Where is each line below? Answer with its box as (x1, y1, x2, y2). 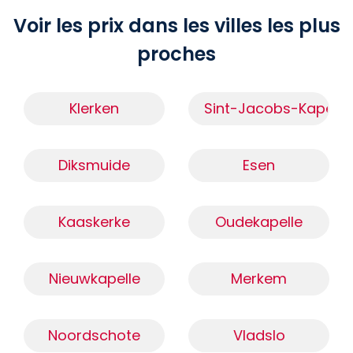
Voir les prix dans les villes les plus (13, 13, 340, 39)
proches (137, 41, 216, 68)
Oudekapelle (215, 212, 303, 232)
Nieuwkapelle (48, 269, 140, 289)
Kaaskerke (58, 212, 130, 232)
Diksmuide (58, 155, 130, 176)
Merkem (231, 269, 287, 289)
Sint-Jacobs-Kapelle (204, 98, 349, 119)
